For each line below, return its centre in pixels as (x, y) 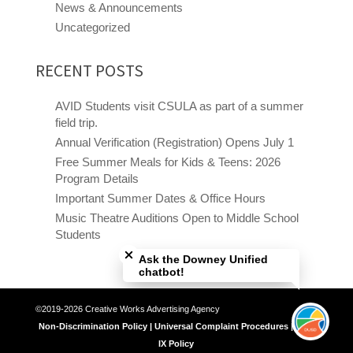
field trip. (76, 122)
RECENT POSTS (89, 70)
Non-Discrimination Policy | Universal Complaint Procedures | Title (176, 326)
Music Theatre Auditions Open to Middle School (176, 217)
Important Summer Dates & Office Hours (160, 198)
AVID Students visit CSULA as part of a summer (179, 106)
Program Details (97, 178)
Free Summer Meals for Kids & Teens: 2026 (167, 162)
